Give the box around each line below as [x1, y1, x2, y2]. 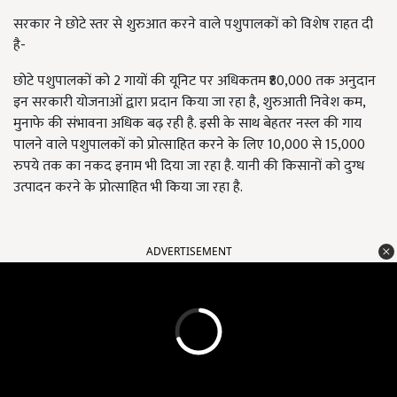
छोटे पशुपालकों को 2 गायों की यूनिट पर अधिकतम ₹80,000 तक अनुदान [13, 68, 376, 93]
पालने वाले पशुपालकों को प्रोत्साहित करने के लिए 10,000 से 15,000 [13, 132, 365, 157]
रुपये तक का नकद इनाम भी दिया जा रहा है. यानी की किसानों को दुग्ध [13, 153, 364, 178]
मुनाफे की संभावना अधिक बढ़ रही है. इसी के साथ [13, 111, 263, 136]
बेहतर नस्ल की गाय [263, 111, 362, 136]
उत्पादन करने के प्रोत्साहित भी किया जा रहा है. [13, 175, 243, 199]
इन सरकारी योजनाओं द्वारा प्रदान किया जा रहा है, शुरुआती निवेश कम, [13, 90, 365, 114]
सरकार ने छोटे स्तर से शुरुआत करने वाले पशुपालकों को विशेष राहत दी [13, 12, 373, 36]
